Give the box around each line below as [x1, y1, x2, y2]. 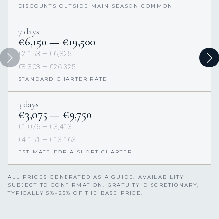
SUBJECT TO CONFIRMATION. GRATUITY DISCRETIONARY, [8, 182, 200, 189]
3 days [18, 99, 39, 110]
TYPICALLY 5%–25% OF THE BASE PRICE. [8, 190, 143, 197]
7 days [18, 26, 39, 37]
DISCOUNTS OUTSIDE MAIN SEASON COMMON [18, 3, 173, 10]
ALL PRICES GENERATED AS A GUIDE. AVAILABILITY [8, 174, 185, 181]
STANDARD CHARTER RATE [18, 76, 108, 83]
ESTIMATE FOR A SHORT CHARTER [18, 149, 132, 155]
